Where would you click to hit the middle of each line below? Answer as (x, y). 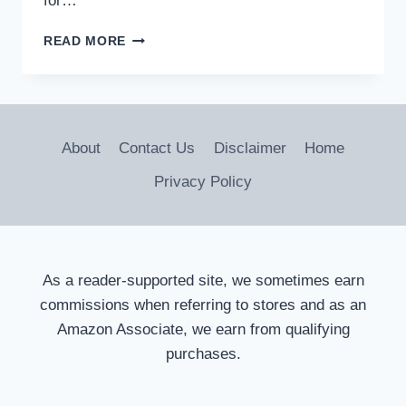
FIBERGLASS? (174, 94)
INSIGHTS (158, 132)
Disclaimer (250, 148)
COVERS (154, 75)
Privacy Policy (203, 181)
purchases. (203, 354)
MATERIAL (160, 113)
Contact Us (157, 148)
